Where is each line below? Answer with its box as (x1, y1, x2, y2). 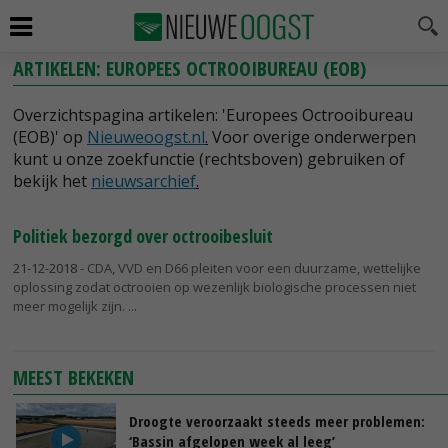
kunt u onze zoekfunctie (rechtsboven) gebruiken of (13, 148, 405, 170)
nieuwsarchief (91, 170, 196, 192)
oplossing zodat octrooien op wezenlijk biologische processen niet (13, 278, 416, 296)
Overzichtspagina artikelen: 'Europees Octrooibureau (13, 104, 413, 126)
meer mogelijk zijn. (13, 297, 128, 315)
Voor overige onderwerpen (208, 126, 416, 148)
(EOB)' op (13, 126, 87, 148)
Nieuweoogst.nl (87, 126, 205, 148)
